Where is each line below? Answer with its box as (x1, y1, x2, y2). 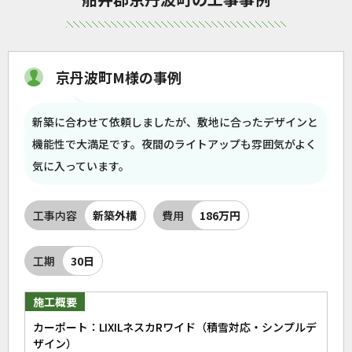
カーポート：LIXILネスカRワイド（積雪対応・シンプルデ (33, 319, 317, 335)
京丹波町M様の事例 (56, 67, 181, 87)
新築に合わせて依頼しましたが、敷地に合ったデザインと (32, 114, 318, 130)
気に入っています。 (32, 158, 130, 174)
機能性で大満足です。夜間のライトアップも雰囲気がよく (32, 136, 317, 152)
